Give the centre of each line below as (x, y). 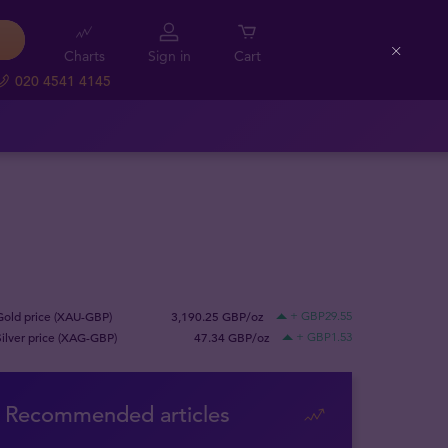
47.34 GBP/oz (232, 337)
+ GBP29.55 (321, 316)
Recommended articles (117, 414)
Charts (84, 56)
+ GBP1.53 (324, 337)
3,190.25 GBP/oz (217, 316)
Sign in (169, 56)
